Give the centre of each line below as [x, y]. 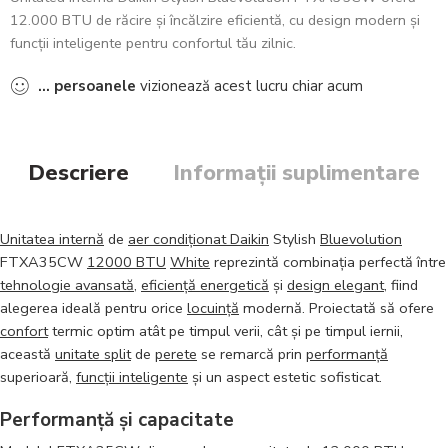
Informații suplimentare [296, 173]
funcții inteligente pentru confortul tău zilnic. [153, 43]
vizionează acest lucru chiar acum [249, 86]
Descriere [78, 173]
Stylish [294, 239]
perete [176, 354]
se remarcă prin [251, 354]
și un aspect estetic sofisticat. [285, 377]
